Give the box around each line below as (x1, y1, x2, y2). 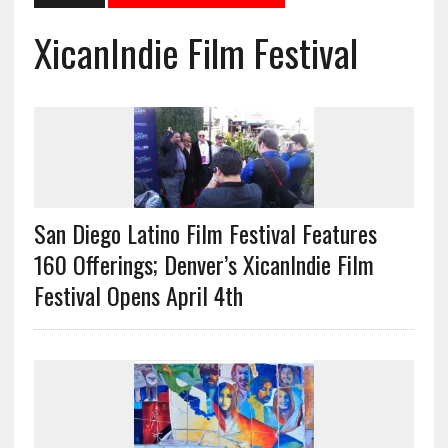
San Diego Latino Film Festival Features (33, 215, 377, 252)
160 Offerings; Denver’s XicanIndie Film (33, 246, 374, 283)
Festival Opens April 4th (33, 277, 243, 314)
